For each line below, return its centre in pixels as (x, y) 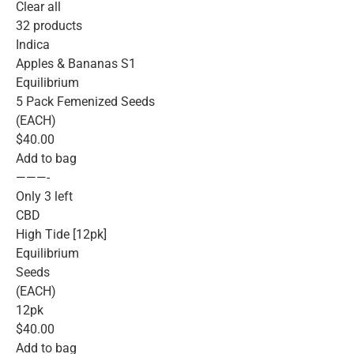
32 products (49, 26)
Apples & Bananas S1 (76, 64)
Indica (33, 45)
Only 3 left (44, 197)
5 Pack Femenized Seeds (85, 102)
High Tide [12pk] (61, 235)
